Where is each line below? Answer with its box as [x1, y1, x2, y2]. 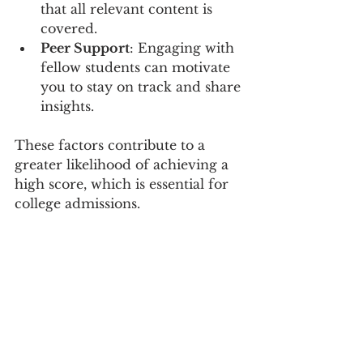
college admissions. [15, 195, 140, 211]
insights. [41, 98, 94, 114]
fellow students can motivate [41, 59, 234, 75]
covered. [41, 20, 97, 36]
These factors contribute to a [15, 137, 209, 153]
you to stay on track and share [41, 79, 245, 95]
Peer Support [41, 40, 130, 56]
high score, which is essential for [15, 176, 233, 192]
